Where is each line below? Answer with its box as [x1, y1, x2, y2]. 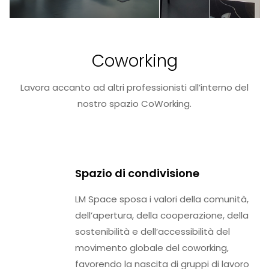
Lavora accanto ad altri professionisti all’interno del [20, 81, 249, 94]
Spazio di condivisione [75, 166, 199, 181]
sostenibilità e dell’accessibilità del [75, 225, 230, 238]
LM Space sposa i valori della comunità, [75, 193, 249, 206]
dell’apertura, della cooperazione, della [75, 209, 249, 222]
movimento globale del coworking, [75, 241, 229, 255]
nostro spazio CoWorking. [77, 97, 192, 110]
